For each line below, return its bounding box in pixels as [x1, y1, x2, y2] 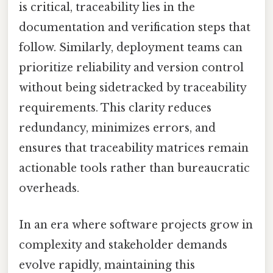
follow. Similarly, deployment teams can [19, 41, 243, 55]
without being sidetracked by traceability [19, 81, 246, 95]
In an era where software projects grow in [19, 218, 253, 232]
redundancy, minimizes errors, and [19, 121, 216, 135]
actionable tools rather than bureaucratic [19, 161, 250, 175]
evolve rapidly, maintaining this [19, 258, 195, 272]
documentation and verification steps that [19, 21, 250, 35]
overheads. [19, 182, 79, 196]
